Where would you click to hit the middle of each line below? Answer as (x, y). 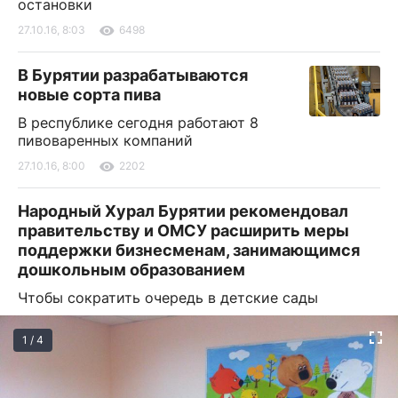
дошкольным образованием (131, 269)
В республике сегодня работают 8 (138, 122)
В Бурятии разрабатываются (133, 75)
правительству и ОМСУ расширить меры (183, 230)
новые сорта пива (89, 94)
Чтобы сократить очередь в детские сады (168, 297)
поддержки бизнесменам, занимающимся (189, 250)
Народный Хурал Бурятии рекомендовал (183, 211)
